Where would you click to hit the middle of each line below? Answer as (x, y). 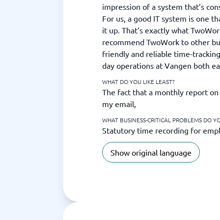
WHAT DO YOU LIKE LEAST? (138, 82)
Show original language (151, 152)
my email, (119, 104)
